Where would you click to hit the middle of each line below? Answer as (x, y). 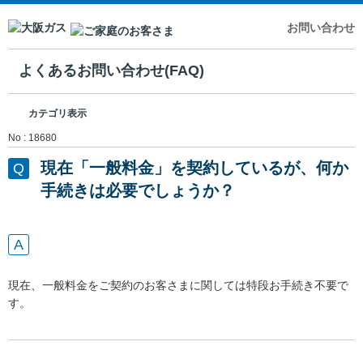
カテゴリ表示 (58, 113)
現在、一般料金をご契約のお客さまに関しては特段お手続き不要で (178, 285)
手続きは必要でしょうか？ (138, 190)
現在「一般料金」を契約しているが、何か (194, 167)
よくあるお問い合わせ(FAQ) (112, 71)
